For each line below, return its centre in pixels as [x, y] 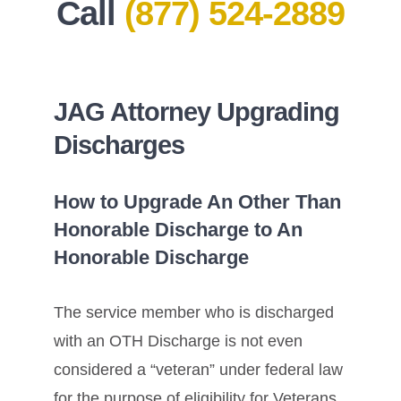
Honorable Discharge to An [178, 230]
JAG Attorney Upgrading [196, 111]
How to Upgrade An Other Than [197, 202]
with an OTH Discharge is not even [178, 341]
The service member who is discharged [194, 312]
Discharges [119, 145]
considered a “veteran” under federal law [198, 369]
